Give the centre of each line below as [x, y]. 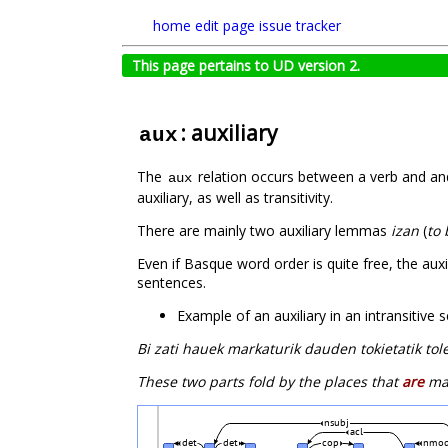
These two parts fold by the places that [269, 382]
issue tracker [300, 25]
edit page [225, 25]
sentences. [171, 283]
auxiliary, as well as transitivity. [235, 198]
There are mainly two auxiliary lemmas [264, 231]
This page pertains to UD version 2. [246, 65]
